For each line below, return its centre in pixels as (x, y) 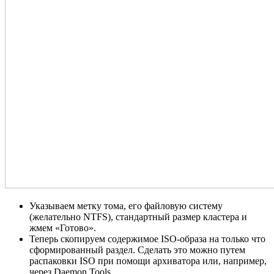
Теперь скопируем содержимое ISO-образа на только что (147, 239)
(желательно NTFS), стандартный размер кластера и (138, 217)
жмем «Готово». (63, 228)
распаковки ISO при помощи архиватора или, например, (148, 261)
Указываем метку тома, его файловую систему (126, 206)
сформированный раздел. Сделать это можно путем (137, 250)
